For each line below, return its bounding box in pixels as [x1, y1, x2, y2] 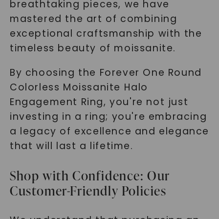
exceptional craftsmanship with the [9, 27, 202, 40]
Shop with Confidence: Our [9, 167, 170, 184]
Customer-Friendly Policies [9, 182, 167, 199]
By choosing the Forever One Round [9, 66, 202, 79]
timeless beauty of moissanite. [9, 42, 176, 55]
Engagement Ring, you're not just [9, 95, 189, 109]
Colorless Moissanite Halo [9, 81, 148, 94]
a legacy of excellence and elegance [9, 125, 209, 138]
